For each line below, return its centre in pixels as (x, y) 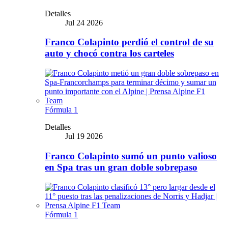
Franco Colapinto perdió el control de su (129, 42)
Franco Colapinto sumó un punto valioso (131, 156)
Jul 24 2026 (84, 22)
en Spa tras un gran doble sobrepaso (121, 167)
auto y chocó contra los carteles (109, 53)
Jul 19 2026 (84, 136)
